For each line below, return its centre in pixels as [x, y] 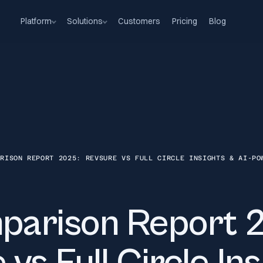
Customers [139, 21]
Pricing [184, 21]
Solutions [85, 21]
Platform [36, 21]
